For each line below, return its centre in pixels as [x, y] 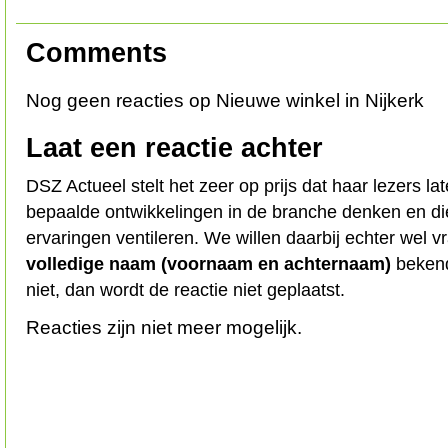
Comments [96, 52]
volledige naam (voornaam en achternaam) [208, 263]
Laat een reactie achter [174, 147]
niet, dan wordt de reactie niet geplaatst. [185, 289]
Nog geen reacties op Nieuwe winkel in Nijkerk [225, 100]
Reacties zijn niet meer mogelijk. [164, 327]
